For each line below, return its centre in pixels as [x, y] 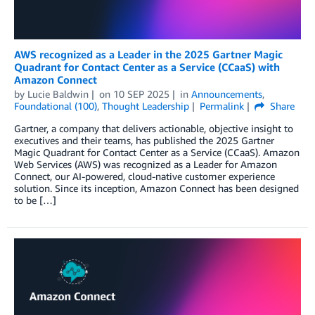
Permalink [221, 105]
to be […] [35, 200]
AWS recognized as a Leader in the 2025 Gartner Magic [148, 54]
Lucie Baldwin [58, 94]
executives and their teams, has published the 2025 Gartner [144, 140]
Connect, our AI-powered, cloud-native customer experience [144, 176]
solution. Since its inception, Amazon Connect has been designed [156, 188]
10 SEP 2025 [141, 94]
